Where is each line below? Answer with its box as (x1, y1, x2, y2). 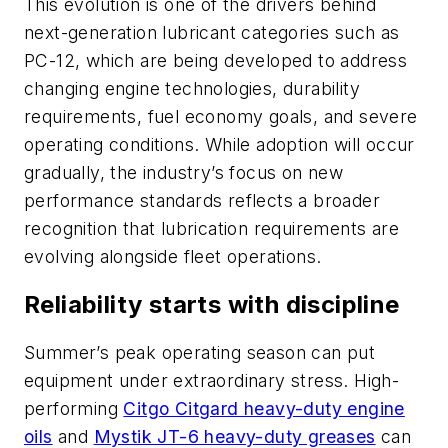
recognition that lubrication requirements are (24, 217, 399, 239)
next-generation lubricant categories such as (24, 21, 400, 43)
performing (24, 397, 124, 419)
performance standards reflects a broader (24, 189, 380, 211)
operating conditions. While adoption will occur (24, 133, 415, 155)
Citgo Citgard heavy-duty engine (123, 397, 405, 419)
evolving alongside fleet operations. (24, 245, 327, 267)
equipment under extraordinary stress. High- (24, 369, 400, 391)
